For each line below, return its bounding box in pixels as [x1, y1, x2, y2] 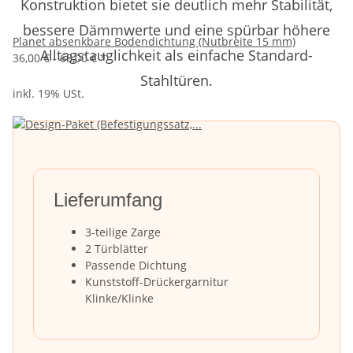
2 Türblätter [85, 240, 148, 256]
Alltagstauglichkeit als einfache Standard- [40, 45, 313, 65]
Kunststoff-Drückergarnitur [85, 273, 229, 289]
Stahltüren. [140, 70, 213, 90]
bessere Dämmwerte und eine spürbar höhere [23, 20, 330, 39]
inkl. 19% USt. [13, 85, 84, 101]
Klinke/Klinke [85, 290, 154, 306]
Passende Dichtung [85, 257, 187, 273]
